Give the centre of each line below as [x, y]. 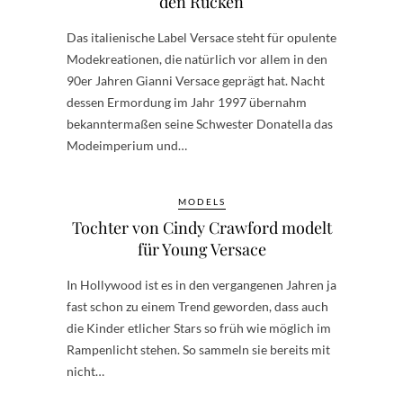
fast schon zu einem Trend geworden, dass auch [197, 306]
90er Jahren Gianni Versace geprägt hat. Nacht [196, 81]
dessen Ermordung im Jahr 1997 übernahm [187, 102]
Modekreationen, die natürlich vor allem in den [197, 59]
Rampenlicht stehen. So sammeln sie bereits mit [198, 349]
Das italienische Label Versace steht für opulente [201, 37]
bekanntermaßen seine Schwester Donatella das [200, 124]
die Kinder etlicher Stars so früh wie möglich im [199, 328]
